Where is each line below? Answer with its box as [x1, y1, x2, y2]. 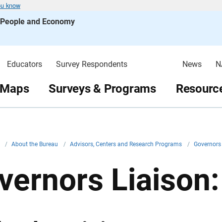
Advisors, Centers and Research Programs [70, 141, 183, 148]
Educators [6, 59, 42, 69]
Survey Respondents [55, 59, 127, 69]
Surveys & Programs [49, 81, 156, 96]
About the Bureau [11, 141, 59, 148]
